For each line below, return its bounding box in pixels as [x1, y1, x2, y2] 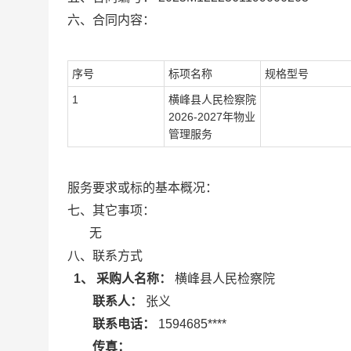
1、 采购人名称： [74, 272, 172, 285]
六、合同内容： [67, 13, 155, 27]
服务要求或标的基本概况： [67, 181, 218, 194]
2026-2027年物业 [168, 110, 255, 123]
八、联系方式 [67, 249, 143, 262]
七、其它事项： [67, 204, 155, 217]
